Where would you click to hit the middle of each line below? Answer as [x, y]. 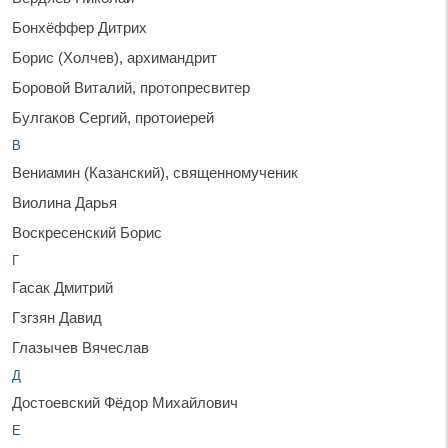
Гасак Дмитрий [62, 287]
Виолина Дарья [64, 202]
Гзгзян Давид [57, 317]
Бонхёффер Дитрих [79, 27]
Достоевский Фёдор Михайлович [125, 402]
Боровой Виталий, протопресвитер [131, 87]
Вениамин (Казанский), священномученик [155, 172]
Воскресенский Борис [87, 232]
